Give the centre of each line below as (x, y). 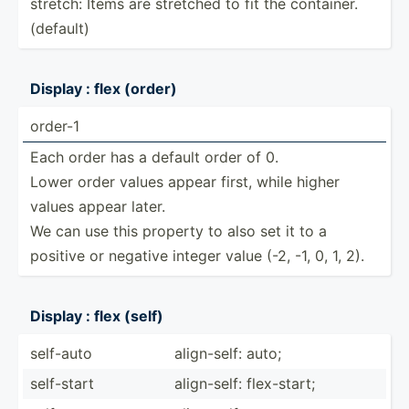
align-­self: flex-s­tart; (245, 383)
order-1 (55, 126)
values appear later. (98, 206)
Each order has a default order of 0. (154, 157)
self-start (62, 383)
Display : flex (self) (97, 315)
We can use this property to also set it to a (178, 231)
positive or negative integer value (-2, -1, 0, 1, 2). (197, 255)
